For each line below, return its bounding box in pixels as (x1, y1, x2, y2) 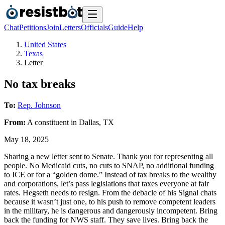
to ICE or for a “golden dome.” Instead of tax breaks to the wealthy (4, 170, 216, 179)
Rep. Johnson (18, 100, 61, 109)
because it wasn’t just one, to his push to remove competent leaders (4, 197, 215, 206)
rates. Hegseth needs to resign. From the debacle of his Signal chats (4, 188, 216, 197)
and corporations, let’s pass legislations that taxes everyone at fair (4, 179, 209, 188)
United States (24, 40, 66, 49)
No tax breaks (4, 77, 75, 90)
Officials (81, 23, 108, 32)
